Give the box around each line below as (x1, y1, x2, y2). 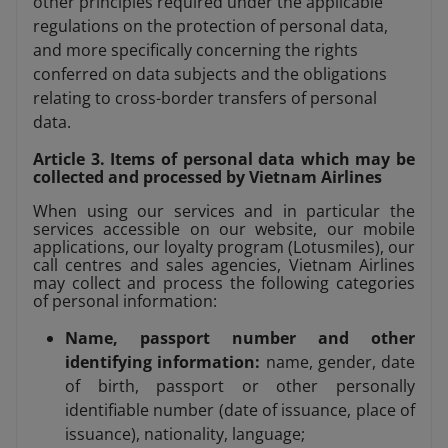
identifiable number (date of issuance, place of (65, 399, 415, 422)
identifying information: (65, 351, 266, 374)
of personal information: (33, 290, 217, 313)
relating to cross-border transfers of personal (33, 87, 377, 110)
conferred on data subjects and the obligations (33, 63, 387, 86)
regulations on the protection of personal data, (33, 15, 388, 38)
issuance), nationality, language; (65, 423, 305, 446)
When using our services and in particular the (33, 200, 415, 223)
